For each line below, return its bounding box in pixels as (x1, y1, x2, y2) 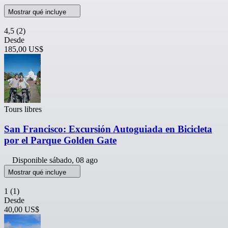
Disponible (12, 155, 49, 164)
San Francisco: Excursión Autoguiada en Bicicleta (4, 123, 212, 134)
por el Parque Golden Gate (4, 134, 117, 146)
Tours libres (4, 105, 42, 114)
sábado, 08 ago (49, 155, 98, 164)
